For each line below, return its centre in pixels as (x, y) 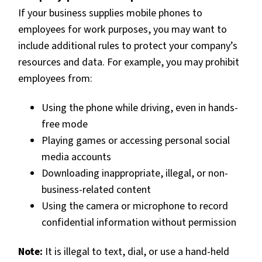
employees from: (55, 78)
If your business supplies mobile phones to (110, 13)
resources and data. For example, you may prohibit (129, 62)
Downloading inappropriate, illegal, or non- (135, 173)
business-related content (96, 189)
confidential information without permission (139, 222)
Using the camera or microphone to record (135, 206)
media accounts (76, 157)
